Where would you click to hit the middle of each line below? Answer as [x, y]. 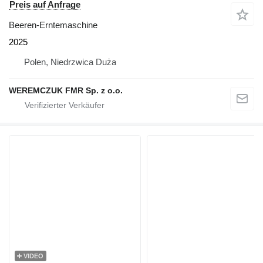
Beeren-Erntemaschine [53, 25]
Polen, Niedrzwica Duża [70, 62]
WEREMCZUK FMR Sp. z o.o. [66, 90]
